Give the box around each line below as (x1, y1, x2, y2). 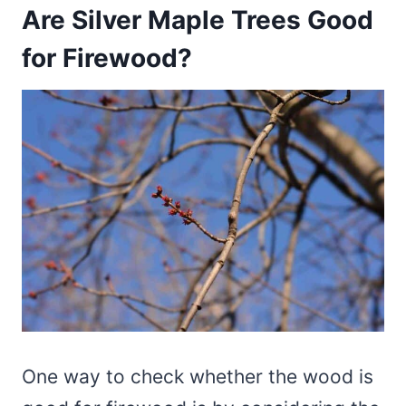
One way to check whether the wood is (22, 364, 373, 388)
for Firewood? (22, 43, 192, 74)
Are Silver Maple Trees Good (22, 5, 373, 36)
